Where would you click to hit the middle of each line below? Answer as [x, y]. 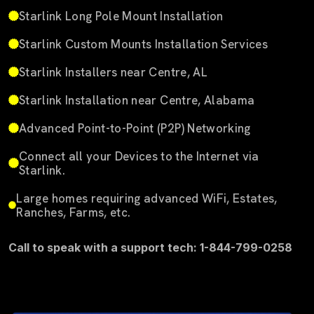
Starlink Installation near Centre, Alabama [137, 100]
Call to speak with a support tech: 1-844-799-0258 [150, 247]
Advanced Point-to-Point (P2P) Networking [135, 128]
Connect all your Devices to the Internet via [139, 156]
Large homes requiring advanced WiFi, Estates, [147, 198]
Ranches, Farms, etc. [74, 212]
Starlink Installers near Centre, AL [113, 72]
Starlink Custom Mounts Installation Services [143, 44]
